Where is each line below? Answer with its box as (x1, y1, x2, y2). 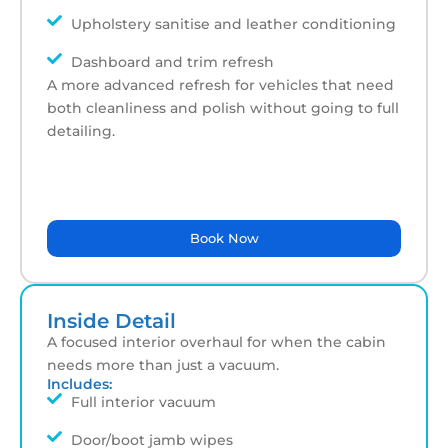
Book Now (189, 229, 259, 246)
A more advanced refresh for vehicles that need (47, 75, 394, 94)
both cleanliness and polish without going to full (47, 98, 399, 117)
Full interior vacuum (70, 392, 216, 411)
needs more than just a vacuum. (47, 355, 279, 374)
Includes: (47, 374, 112, 393)
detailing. (47, 121, 115, 140)
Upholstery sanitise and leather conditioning (70, 14, 396, 33)
